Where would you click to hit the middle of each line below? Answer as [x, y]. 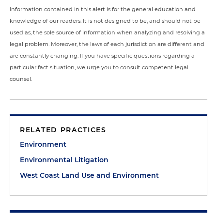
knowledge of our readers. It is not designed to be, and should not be [105, 21]
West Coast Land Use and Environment [89, 175]
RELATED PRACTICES [63, 130]
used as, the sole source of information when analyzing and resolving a [107, 32]
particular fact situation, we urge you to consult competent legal [99, 67]
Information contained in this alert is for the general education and [103, 9]
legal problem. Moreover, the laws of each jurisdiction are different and [107, 44]
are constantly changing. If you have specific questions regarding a [102, 56]
